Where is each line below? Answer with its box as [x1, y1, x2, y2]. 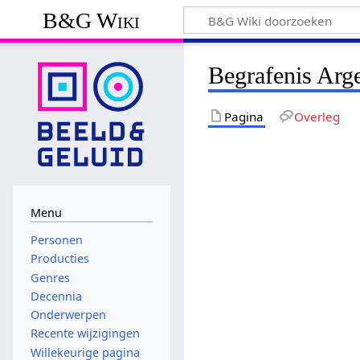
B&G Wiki [43, 7, 141, 33]
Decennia [30, 288, 82, 304]
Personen [30, 232, 83, 248]
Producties [30, 251, 89, 267]
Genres [30, 269, 70, 285]
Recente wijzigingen [30, 325, 140, 342]
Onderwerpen [30, 307, 106, 323]
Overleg [293, 108, 340, 125]
